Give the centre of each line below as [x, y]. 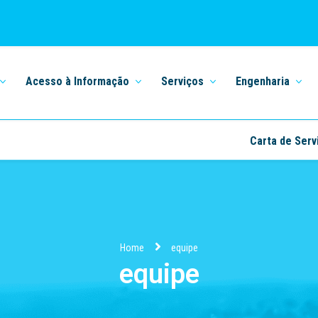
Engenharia [263, 81]
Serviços [182, 81]
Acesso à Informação [77, 81]
